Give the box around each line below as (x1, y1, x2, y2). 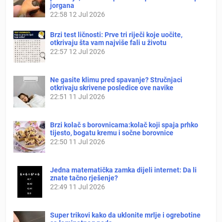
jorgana (50, 1, 74, 9)
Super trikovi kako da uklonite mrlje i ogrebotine (50, 211, 201, 219)
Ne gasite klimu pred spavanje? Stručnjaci (50, 75, 182, 84)
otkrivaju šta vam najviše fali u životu (50, 38, 166, 47)
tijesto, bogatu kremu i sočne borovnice (50, 128, 173, 137)
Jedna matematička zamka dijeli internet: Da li (50, 166, 197, 174)
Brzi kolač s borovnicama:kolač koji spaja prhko (50, 120, 198, 129)
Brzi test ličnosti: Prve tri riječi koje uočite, (50, 30, 182, 39)
